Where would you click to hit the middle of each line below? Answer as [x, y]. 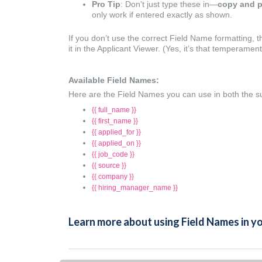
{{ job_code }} [113, 155]
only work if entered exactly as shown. [162, 15]
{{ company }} [113, 177]
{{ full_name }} [114, 110]
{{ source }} [109, 166]
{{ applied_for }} [116, 132]
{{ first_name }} [115, 121]
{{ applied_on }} [116, 144]
